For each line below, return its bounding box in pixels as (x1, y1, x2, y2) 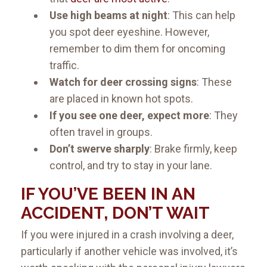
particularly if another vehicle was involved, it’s (21, 245, 238, 258)
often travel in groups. (49, 126, 153, 139)
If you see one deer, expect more (49, 109, 209, 122)
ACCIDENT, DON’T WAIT (21, 203, 210, 223)
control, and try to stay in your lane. (49, 159, 212, 172)
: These (197, 76, 232, 89)
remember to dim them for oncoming (49, 42, 225, 55)
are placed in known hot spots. (49, 92, 193, 105)
